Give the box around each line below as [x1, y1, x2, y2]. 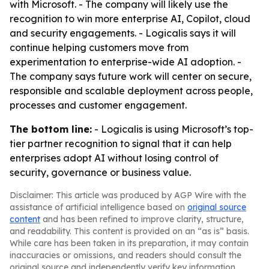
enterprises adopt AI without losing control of [10, 152, 219, 164]
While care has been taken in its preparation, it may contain [10, 238, 249, 249]
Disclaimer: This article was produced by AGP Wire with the [10, 190, 246, 201]
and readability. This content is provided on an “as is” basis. [10, 226, 249, 237]
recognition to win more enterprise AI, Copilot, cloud [10, 13, 250, 25]
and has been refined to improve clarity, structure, [40, 214, 244, 225]
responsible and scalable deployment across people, [10, 85, 253, 97]
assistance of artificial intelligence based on [10, 202, 187, 213]
